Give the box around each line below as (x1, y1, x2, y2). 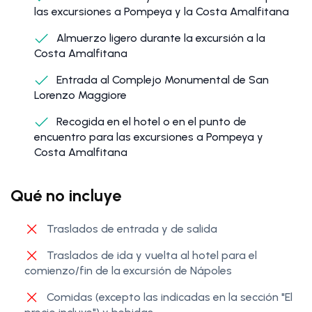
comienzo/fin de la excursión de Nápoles (24, 264, 232, 278)
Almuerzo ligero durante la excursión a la (54, 31, 265, 45)
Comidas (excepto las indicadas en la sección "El (44, 290, 292, 304)
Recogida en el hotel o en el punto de (54, 115, 247, 129)
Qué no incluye (10, 185, 121, 206)
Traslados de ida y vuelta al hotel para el (44, 249, 257, 263)
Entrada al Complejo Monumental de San (54, 73, 269, 87)
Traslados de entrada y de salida (44, 222, 217, 236)
